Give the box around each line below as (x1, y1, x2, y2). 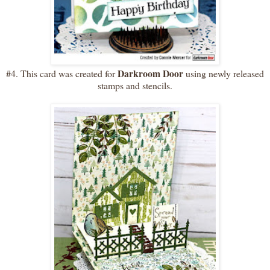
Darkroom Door (115, 66, 186, 81)
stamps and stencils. (98, 79, 172, 92)
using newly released (186, 67, 264, 80)
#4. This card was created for (6, 67, 115, 80)
